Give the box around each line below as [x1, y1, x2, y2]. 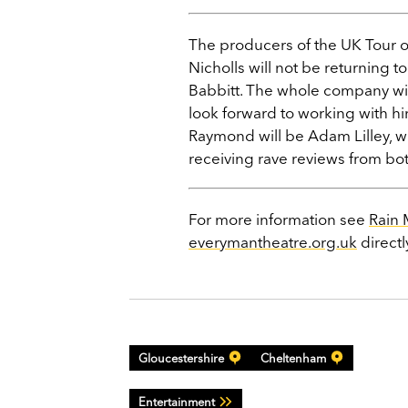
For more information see [189, 209, 369, 229]
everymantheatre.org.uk [189, 231, 357, 251]
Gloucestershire [138, 350, 224, 365]
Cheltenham [260, 350, 326, 365]
